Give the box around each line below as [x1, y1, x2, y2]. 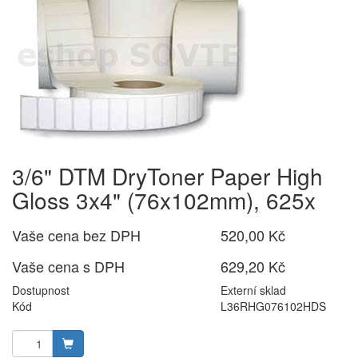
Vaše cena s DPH [12, 256, 125, 276]
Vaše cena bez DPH [12, 225, 141, 245]
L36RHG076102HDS [221, 298, 327, 314]
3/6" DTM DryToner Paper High [12, 160, 323, 192]
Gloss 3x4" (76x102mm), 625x [12, 184, 316, 216]
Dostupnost [12, 282, 70, 298]
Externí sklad [221, 282, 287, 298]
